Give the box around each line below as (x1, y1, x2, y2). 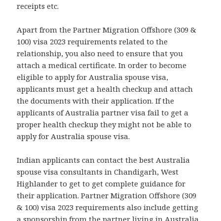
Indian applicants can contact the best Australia (17, 155, 190, 165)
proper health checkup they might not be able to (17, 119, 192, 130)
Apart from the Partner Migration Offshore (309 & (17, 25, 197, 35)
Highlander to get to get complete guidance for (17, 179, 186, 189)
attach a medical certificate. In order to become (17, 60, 187, 71)
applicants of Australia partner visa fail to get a (17, 108, 189, 118)
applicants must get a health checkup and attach (17, 84, 193, 94)
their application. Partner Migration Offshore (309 (17, 190, 197, 201)
